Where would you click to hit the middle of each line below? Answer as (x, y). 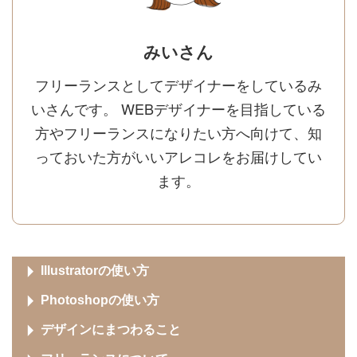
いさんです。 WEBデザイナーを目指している (178, 108)
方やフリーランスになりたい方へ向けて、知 (178, 132)
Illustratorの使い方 (95, 271)
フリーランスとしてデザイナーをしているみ (178, 84)
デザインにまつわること (111, 330)
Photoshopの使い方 (100, 300)
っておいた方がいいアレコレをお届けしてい (178, 156)
